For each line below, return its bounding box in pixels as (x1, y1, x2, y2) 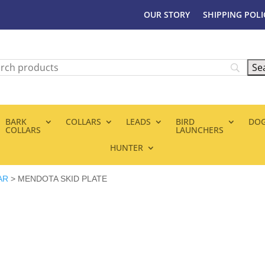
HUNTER (110, 142, 143, 154)
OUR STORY (143, 9, 190, 20)
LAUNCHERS (175, 124, 224, 136)
